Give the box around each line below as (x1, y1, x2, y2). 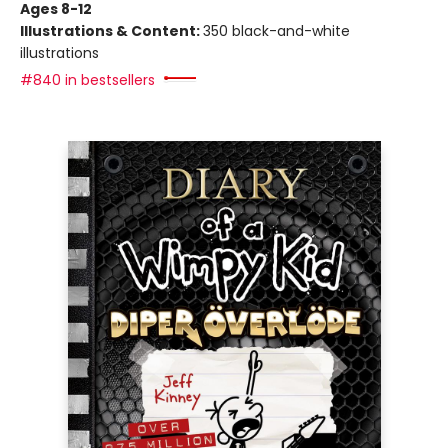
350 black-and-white (203, 21, 350, 41)
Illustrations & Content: (20, 21, 203, 41)
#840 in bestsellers (20, 70, 155, 90)
